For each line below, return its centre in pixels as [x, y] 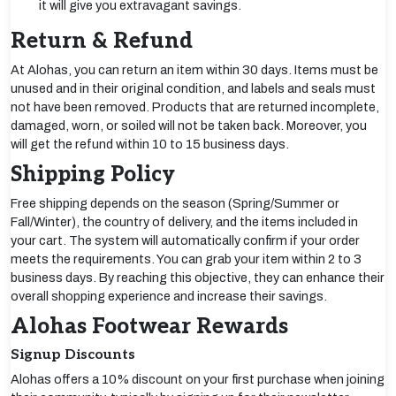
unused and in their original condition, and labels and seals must [193, 88]
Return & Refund [102, 41]
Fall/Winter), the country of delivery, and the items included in [184, 222]
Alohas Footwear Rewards [149, 327]
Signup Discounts [73, 355]
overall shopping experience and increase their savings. [169, 296]
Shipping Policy [93, 175]
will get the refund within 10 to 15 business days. [150, 144]
